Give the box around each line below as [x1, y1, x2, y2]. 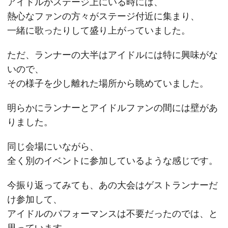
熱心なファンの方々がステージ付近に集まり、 [7, 11, 199, 21]
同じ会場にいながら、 [7, 141, 99, 152]
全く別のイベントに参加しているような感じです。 [7, 155, 218, 166]
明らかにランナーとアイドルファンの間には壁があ [7, 102, 218, 113]
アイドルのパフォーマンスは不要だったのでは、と [7, 208, 218, 219]
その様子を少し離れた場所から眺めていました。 [7, 78, 209, 89]
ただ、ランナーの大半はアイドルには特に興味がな [7, 49, 218, 60]
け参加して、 [7, 194, 62, 205]
